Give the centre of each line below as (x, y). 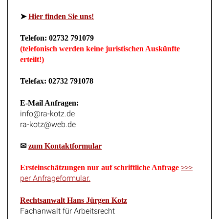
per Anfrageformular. (55, 172)
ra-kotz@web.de (48, 117)
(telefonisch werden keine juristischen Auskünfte (100, 42)
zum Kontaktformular (65, 139)
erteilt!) (32, 53)
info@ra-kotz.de (47, 107)
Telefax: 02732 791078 (57, 74)
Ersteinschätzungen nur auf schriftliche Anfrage (99, 161)
